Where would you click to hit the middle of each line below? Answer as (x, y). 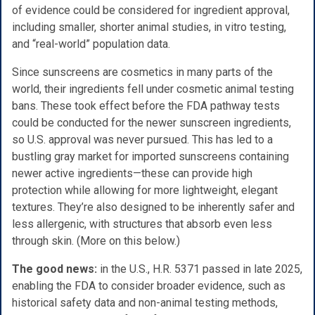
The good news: (54, 269)
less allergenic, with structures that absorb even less (142, 224)
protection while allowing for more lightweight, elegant (145, 190)
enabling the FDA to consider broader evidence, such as (149, 285)
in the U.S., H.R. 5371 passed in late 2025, (200, 269)
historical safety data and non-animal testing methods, (145, 302)
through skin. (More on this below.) (96, 240)
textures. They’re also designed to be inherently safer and (153, 207)
